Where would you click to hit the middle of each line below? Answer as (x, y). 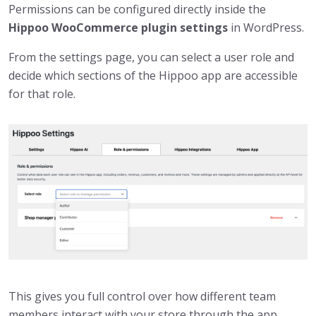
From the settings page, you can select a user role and (151, 57)
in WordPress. (266, 27)
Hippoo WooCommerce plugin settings (118, 27)
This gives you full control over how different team (142, 297)
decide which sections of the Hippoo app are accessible (153, 75)
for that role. (42, 93)
